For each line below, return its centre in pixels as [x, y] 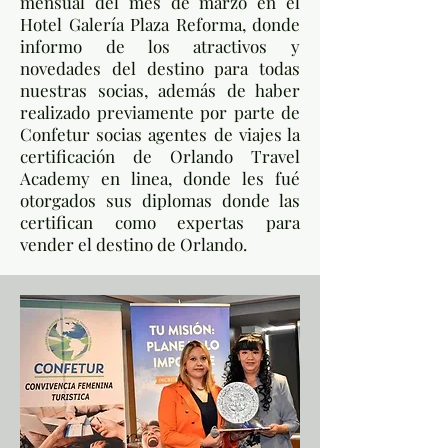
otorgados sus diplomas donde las [160, 200]
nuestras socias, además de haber [160, 90]
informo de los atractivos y [160, 46]
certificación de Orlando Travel [160, 156]
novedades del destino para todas [160, 68]
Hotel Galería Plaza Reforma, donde [160, 24]
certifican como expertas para [160, 222]
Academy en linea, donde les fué [160, 178]
